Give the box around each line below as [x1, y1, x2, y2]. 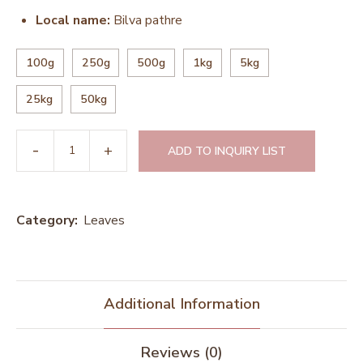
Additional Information [103, 293, 260, 314]
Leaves [83, 211, 125, 230]
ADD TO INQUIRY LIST [168, 143, 286, 159]
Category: [16, 211, 78, 230]
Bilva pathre [110, 11, 182, 29]
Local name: [36, 11, 110, 29]
